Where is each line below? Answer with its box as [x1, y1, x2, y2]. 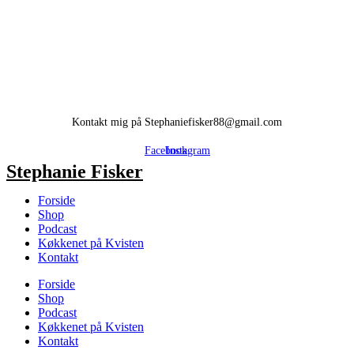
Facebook [145, 144, 187, 156]
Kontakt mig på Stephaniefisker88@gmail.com [72, 115, 282, 128]
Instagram [166, 144, 210, 156]
